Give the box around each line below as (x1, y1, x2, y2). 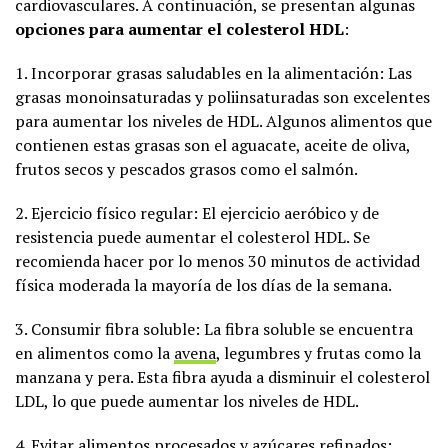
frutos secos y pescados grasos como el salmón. (15, 157, 358, 180)
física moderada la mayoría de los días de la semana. (15, 273, 392, 296)
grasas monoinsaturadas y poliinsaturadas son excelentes (15, 85, 430, 108)
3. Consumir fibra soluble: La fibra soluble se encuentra (15, 317, 413, 340)
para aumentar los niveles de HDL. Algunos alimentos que (15, 109, 432, 132)
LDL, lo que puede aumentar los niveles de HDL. (15, 389, 359, 412)
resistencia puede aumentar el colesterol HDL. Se (15, 225, 370, 248)
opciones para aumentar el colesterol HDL (15, 17, 344, 40)
